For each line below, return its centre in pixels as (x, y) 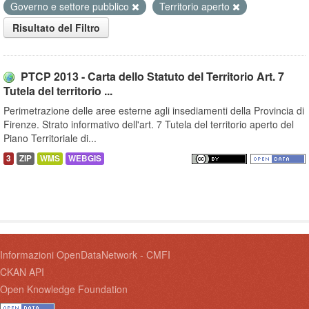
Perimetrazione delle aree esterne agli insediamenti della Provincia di (154, 111)
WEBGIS (85, 159)
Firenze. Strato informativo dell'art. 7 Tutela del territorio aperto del (149, 124)
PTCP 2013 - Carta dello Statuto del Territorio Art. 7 (152, 77)
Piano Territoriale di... (50, 138)
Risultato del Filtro (56, 28)
